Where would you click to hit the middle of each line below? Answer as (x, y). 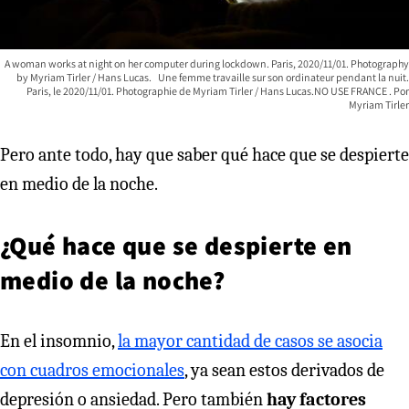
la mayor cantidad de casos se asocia (250, 341)
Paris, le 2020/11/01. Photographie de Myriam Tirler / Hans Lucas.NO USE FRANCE (208, 90)
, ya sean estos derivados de (284, 370)
